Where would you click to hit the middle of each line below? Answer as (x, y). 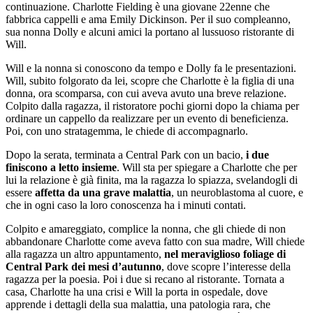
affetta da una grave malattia (102, 192)
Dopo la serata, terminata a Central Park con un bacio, (124, 154)
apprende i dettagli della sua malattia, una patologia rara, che (138, 304)
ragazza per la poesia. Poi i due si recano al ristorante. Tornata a (145, 279)
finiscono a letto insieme (61, 167)
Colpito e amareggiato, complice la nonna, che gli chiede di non (146, 228)
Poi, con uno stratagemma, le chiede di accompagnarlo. (127, 131)
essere (19, 192)
